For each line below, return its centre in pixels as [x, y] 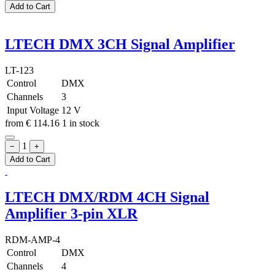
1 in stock [81, 123]
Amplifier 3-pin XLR [71, 214]
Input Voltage [33, 110]
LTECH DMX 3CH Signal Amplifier [120, 45]
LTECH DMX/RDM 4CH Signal [107, 197]
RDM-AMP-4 [33, 240]
